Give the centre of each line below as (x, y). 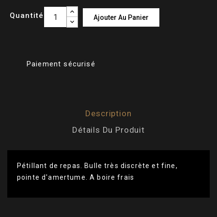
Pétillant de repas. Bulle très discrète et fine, (97, 166)
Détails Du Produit (108, 130)
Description (108, 114)
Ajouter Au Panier (121, 18)
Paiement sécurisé (61, 64)
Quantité (27, 16)
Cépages (38, 210)
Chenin (126, 210)
